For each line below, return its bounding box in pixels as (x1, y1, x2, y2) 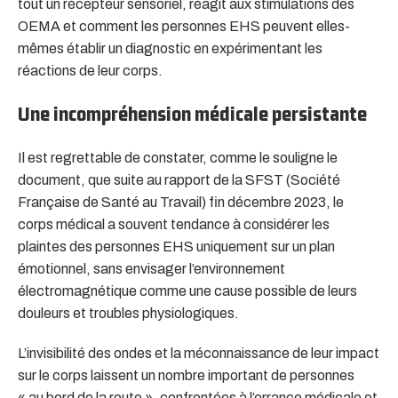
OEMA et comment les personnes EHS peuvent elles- (18, 18, 350, 34)
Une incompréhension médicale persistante (18, 101, 367, 125)
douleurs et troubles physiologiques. (18, 305, 239, 321)
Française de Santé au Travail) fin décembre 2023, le (18, 194, 344, 210)
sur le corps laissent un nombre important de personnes (18, 367, 354, 383)
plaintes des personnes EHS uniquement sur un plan (18, 238, 335, 254)
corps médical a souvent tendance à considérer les (18, 216, 330, 232)
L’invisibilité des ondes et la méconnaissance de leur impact (18, 345, 379, 361)
